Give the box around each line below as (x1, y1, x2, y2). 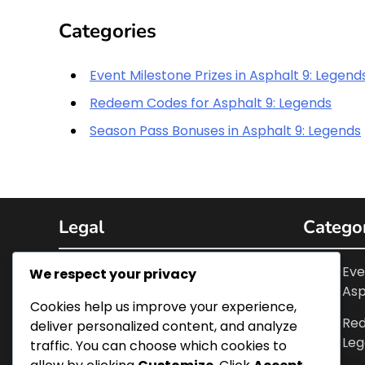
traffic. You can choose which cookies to (30, 336, 287, 356)
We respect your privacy (29, 265, 196, 284)
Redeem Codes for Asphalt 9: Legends (90, 93, 332, 112)
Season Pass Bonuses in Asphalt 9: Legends (90, 121, 361, 140)
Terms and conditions (98, 293, 236, 313)
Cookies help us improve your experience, (30, 297, 297, 317)
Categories (59, 17, 156, 44)
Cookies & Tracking (98, 262, 221, 281)
